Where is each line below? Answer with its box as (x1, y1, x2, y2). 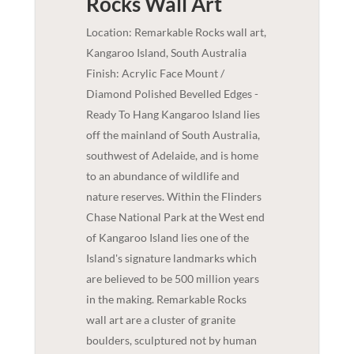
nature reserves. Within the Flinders (85, 189, 262, 203)
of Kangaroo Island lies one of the (85, 230, 249, 244)
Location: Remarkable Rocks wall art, (85, 24, 266, 39)
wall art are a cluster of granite (85, 312, 235, 326)
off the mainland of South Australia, (85, 127, 260, 141)
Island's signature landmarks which (85, 250, 257, 265)
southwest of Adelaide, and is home (85, 148, 258, 162)
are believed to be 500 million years (85, 271, 259, 285)
